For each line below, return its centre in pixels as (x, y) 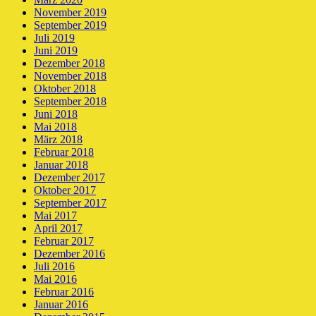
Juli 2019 (54, 38)
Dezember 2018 (69, 63)
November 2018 (70, 76)
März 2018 (58, 140)
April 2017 (58, 229)
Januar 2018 (61, 165)
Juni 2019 (56, 51)
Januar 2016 (61, 305)
